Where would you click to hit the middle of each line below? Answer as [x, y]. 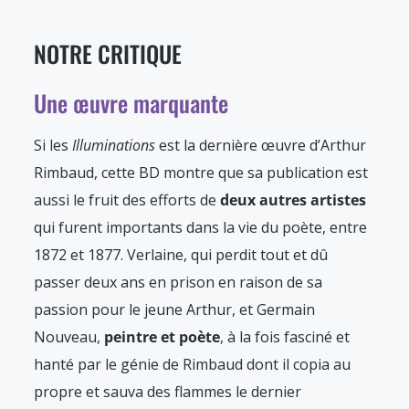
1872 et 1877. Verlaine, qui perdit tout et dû [181, 255]
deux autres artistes [293, 200]
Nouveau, [69, 337]
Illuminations [114, 146]
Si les [53, 146]
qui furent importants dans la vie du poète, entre [200, 228]
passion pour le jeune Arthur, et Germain [174, 310]
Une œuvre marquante [131, 103]
